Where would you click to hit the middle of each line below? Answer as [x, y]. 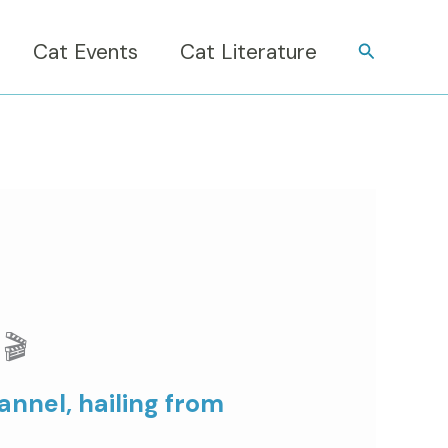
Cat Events [85, 51]
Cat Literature [248, 51]
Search [385, 49]
